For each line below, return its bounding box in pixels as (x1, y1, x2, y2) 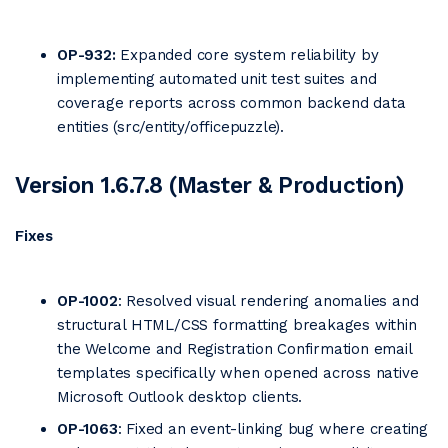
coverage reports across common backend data (57, 94, 406, 112)
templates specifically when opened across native (57, 364, 419, 382)
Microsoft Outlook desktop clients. (57, 388, 303, 406)
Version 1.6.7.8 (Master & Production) (15, 172, 405, 198)
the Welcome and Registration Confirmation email (57, 340, 412, 358)
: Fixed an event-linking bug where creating (117, 420, 429, 438)
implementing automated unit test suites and (57, 70, 377, 88)
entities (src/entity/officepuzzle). (57, 118, 285, 136)
